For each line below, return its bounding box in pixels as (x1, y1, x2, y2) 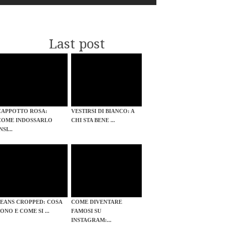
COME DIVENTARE (71, 199, 123, 205)
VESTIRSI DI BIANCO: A (71, 108, 135, 115)
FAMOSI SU (71, 208, 102, 214)
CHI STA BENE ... (71, 117, 116, 124)
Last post (48, 36, 105, 52)
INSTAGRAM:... (71, 217, 112, 223)
